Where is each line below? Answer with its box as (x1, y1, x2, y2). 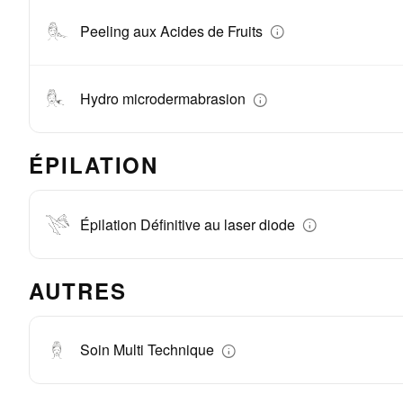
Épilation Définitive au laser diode (80, 213, 299, 235)
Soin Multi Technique (80, 339, 218, 361)
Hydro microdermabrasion (80, 88, 249, 110)
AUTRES (29, 274, 127, 306)
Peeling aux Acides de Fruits (80, 20, 266, 41)
